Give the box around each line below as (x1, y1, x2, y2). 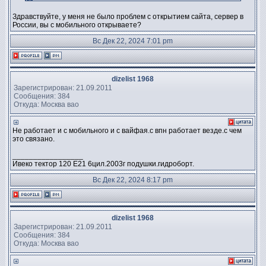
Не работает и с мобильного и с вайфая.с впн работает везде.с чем (12, 126, 242, 135)
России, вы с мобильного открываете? (12, 21, 141, 29)
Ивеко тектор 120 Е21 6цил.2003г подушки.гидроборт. (12, 160, 194, 168)
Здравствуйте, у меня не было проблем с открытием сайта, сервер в (12, 12, 243, 21)
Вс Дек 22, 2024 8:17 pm (93, 176, 173, 184)
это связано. (12, 135, 55, 143)
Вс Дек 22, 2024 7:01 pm (93, 37, 173, 45)
